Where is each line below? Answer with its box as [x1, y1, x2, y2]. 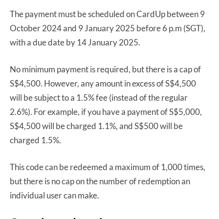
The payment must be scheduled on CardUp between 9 [10, 8, 205, 19]
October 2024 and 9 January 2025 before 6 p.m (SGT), [10, 22, 205, 33]
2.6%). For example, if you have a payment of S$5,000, [10, 106, 202, 117]
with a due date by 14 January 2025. [10, 37, 140, 47]
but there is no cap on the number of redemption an [10, 175, 190, 186]
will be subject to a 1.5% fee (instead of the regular [10, 92, 188, 103]
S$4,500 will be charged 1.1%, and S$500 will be [10, 120, 183, 131]
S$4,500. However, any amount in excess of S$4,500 [10, 78, 196, 88]
